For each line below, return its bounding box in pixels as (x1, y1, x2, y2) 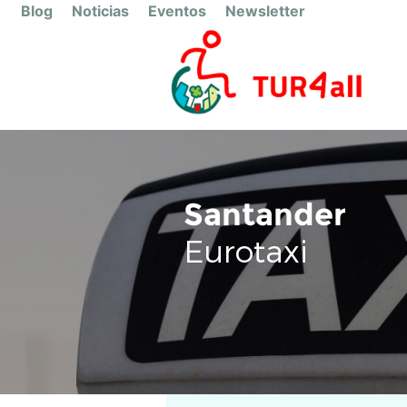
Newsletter (225, 2, 305, 20)
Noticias (72, 2, 129, 20)
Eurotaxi (183, 231, 308, 269)
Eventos (148, 2, 206, 20)
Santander (183, 194, 346, 233)
